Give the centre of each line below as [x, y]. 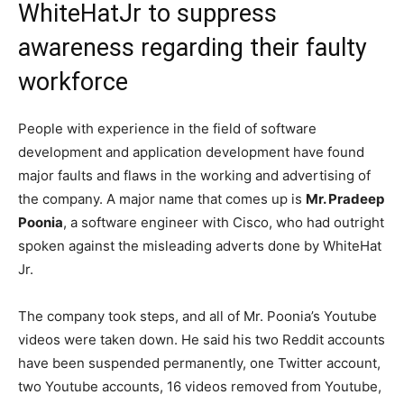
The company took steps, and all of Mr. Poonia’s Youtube [197, 316]
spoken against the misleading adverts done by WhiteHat [200, 245]
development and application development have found [191, 151]
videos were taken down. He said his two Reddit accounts [202, 339]
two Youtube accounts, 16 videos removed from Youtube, [200, 386]
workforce [73, 82]
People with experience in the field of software [167, 128]
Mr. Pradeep [345, 198]
